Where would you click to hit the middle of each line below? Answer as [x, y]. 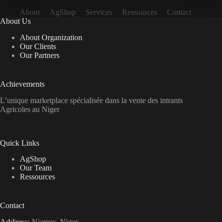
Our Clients [38, 46]
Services [99, 12]
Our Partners [40, 55]
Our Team [36, 168]
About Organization [51, 37]
